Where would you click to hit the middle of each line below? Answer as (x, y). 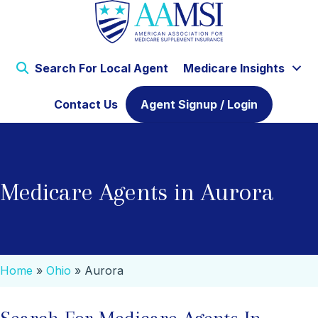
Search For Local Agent (100, 68)
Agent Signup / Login (199, 105)
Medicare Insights (234, 68)
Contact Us (86, 105)
